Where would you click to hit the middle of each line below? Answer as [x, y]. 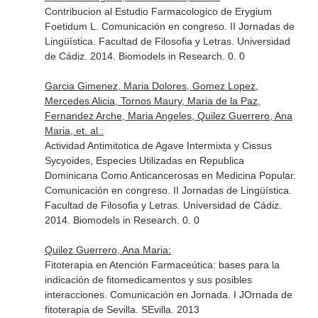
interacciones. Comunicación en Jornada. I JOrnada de [168, 295]
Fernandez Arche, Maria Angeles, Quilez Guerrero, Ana [168, 116]
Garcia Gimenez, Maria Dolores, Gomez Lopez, [151, 86]
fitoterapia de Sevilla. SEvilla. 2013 [122, 309]
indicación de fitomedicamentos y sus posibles [148, 280]
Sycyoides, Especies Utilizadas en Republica [144, 160]
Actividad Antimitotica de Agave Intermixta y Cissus [158, 146]
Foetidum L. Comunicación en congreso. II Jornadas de [169, 26]
